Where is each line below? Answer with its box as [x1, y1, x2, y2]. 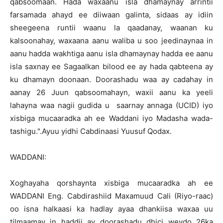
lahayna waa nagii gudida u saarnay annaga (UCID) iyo [10, 101, 213, 110]
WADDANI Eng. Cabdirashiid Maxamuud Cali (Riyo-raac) [10, 191, 213, 201]
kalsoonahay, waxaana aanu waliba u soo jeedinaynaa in [10, 36, 213, 45]
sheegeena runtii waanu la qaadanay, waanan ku [10, 23, 213, 32]
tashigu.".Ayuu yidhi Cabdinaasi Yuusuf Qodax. [10, 126, 172, 136]
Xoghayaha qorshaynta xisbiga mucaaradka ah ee [10, 178, 213, 188]
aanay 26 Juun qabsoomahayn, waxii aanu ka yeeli [10, 88, 213, 97]
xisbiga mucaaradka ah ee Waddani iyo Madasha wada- [10, 113, 213, 123]
